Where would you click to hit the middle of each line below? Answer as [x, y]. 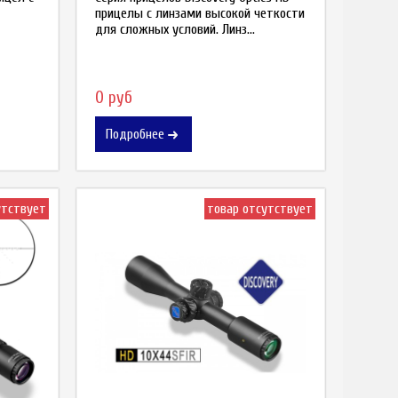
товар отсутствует [260, 208]
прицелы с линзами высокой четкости [200, 13]
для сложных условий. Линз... [175, 29]
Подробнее [135, 134]
